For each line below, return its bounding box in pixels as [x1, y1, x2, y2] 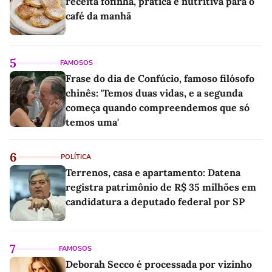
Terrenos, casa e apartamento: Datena [66, 166, 240, 179]
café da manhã [66, 10, 131, 22]
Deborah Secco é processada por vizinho [66, 258, 252, 271]
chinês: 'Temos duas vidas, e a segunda [66, 87, 243, 100]
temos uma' [66, 116, 119, 129]
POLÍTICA [61, 152, 91, 162]
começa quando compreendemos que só [66, 101, 250, 114]
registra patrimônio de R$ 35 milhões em [66, 181, 256, 194]
